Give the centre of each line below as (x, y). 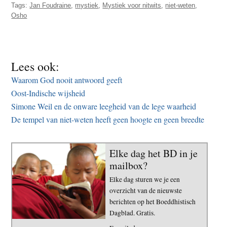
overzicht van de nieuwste (146, 191)
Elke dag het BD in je (154, 154)
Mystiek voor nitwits (132, 6)
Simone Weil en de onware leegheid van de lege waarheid (104, 106)
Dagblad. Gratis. (132, 213)
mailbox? (128, 166)
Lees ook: (35, 67)
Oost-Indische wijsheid (48, 93)
